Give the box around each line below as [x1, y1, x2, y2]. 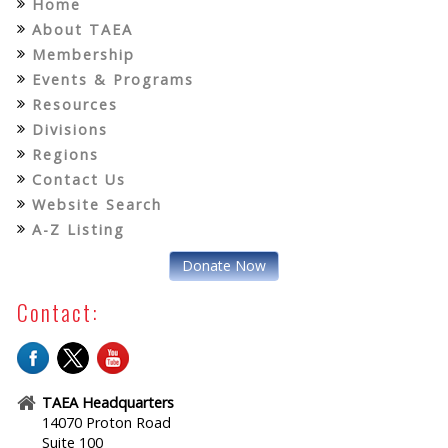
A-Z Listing [32, 219, 126, 239]
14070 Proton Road [42, 413, 172, 433]
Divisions [32, 119, 109, 139]
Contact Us [32, 169, 127, 189]
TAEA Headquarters [42, 393, 175, 413]
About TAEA [32, 19, 134, 39]
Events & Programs [32, 69, 195, 89]
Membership [32, 44, 136, 64]
